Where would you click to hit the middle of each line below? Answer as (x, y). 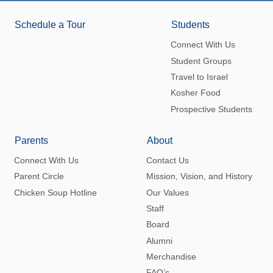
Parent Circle (39, 176)
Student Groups (201, 61)
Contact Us (167, 161)
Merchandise (171, 256)
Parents (31, 140)
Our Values (167, 192)
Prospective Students (211, 109)
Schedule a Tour (50, 25)
